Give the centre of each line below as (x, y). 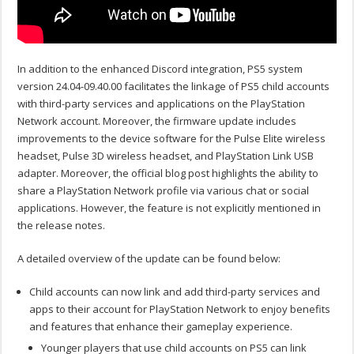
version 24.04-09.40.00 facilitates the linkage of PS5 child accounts (174, 86)
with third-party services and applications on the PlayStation (162, 103)
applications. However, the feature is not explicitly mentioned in (169, 207)
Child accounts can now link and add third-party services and (175, 291)
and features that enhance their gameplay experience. (161, 326)
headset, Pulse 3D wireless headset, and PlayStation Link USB (166, 155)
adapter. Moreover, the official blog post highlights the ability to (168, 173)
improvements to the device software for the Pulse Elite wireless (172, 138)
